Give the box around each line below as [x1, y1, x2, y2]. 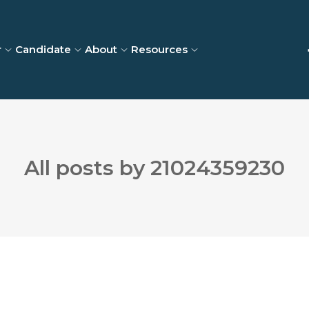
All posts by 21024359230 [24, 155, 285, 181]
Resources [131, 43, 188, 56]
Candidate [15, 43, 71, 56]
